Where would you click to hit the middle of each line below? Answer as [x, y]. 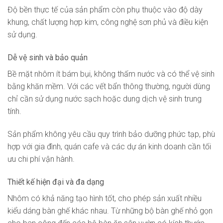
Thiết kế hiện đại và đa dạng [56, 182]
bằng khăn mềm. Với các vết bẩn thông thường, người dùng [109, 87]
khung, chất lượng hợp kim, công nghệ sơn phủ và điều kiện [108, 22]
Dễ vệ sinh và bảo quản [48, 58]
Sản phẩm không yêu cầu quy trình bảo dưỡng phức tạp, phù [111, 134]
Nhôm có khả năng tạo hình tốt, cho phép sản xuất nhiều [105, 198]
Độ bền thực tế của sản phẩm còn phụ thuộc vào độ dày [105, 10]
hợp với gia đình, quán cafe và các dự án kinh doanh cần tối [109, 146]
